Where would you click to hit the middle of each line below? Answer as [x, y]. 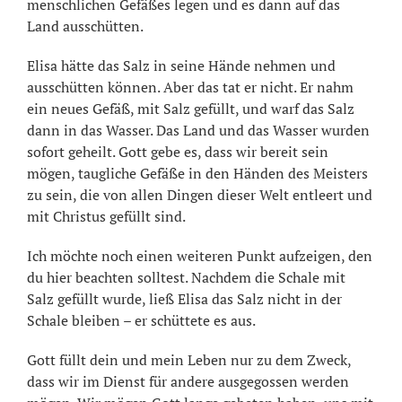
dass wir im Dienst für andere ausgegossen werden [188, 381]
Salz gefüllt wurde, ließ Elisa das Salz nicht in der [184, 298]
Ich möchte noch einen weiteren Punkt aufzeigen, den [200, 255]
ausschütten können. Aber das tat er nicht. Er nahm [190, 87]
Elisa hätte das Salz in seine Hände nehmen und [181, 65]
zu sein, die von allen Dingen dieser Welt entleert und [200, 194]
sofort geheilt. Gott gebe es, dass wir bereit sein [178, 151]
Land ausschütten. [85, 26]
